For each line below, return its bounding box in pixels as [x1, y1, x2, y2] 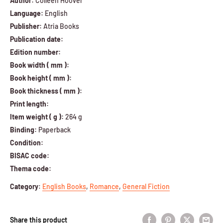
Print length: [10, 99, 49, 108]
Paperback [37, 125, 71, 134]
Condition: [10, 138, 43, 147]
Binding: [10, 125, 37, 134]
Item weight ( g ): [10, 112, 64, 121]
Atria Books [42, 21, 79, 30]
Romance [90, 182, 119, 191]
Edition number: [10, 47, 61, 56]
